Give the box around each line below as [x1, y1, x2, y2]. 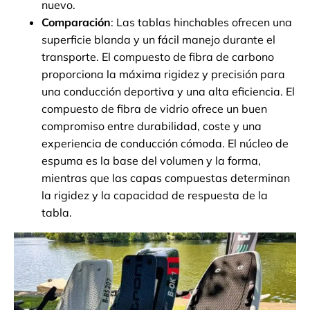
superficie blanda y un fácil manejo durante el [42, 33, 275, 47]
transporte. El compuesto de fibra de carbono [42, 50, 274, 64]
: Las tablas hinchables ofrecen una [111, 15, 292, 30]
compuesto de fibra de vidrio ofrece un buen [42, 102, 267, 116]
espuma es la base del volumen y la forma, [42, 154, 261, 168]
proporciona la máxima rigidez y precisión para [42, 67, 285, 82]
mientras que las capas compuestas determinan [42, 171, 290, 185]
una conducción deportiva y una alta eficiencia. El [42, 84, 295, 99]
